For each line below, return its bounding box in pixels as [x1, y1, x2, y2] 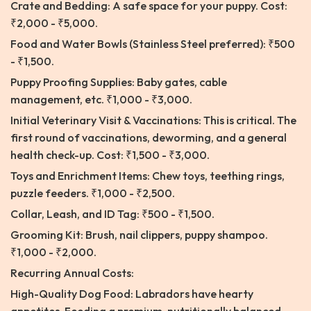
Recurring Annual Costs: [10, 266, 134, 280]
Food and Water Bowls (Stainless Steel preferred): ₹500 [10, 37, 295, 51]
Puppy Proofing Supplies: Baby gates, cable [10, 75, 227, 90]
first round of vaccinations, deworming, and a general [10, 131, 287, 145]
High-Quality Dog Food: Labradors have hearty [10, 287, 253, 301]
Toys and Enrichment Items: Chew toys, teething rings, [10, 169, 285, 183]
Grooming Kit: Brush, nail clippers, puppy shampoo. [10, 228, 268, 242]
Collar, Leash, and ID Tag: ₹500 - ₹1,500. [10, 207, 215, 221]
